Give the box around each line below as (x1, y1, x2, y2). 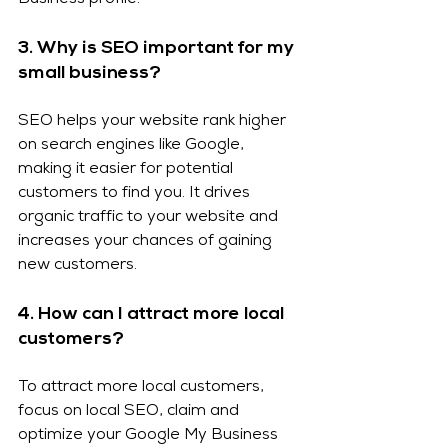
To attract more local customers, (18, 380, 268, 397)
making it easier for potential (18, 162, 237, 179)
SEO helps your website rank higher (18, 114, 290, 131)
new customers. (18, 258, 137, 275)
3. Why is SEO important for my (18, 39, 298, 59)
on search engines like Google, (18, 138, 248, 155)
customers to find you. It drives (18, 186, 254, 203)
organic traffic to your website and (18, 210, 282, 227)
